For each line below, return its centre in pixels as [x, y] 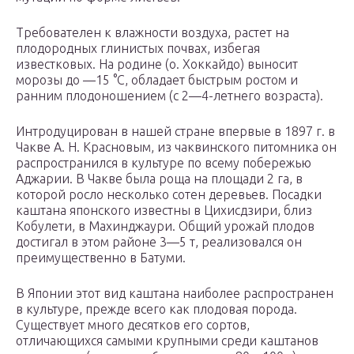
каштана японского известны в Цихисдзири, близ [164, 211]
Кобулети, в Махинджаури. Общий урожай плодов [165, 226]
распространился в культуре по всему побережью [164, 163]
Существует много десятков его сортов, [133, 325]
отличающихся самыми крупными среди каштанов [167, 341]
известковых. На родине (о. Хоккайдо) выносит [157, 64]
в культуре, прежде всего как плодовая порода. [156, 309]
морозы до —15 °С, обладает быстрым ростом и [157, 80]
